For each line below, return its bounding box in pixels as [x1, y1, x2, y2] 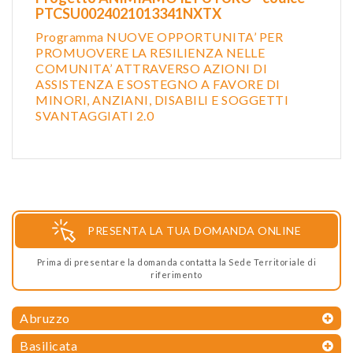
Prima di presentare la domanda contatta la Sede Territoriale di [36, 256, 317, 267]
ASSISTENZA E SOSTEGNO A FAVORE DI [35, 76, 281, 91]
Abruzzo [20, 310, 70, 325]
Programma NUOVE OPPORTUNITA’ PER [35, 28, 283, 44]
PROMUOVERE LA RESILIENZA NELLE [35, 44, 265, 60]
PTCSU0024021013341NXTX [35, 4, 221, 22]
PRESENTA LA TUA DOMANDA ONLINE [87, 223, 301, 237]
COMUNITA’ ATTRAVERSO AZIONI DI [35, 60, 267, 76]
